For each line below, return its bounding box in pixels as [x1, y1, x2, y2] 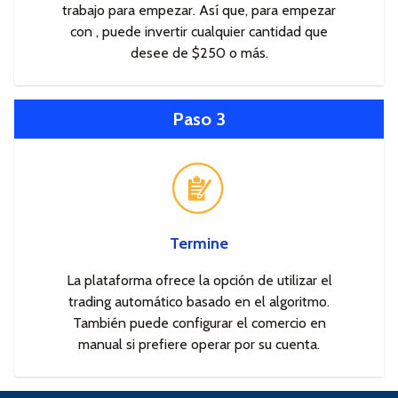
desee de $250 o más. [130, 44, 268, 61]
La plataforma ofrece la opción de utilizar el [66, 271, 332, 289]
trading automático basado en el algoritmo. [68, 292, 330, 310]
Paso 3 [172, 107, 226, 130]
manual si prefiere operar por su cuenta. [78, 335, 320, 353]
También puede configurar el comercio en [72, 314, 326, 331]
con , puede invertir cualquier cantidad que [70, 22, 328, 40]
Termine [170, 233, 228, 253]
